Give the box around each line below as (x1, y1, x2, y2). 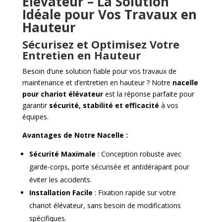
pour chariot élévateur (22, 89, 103, 99)
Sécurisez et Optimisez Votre (22, 37, 179, 52)
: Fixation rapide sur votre (92, 188, 176, 198)
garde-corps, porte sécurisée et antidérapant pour (29, 162, 189, 172)
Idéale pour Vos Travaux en (22, 5, 197, 24)
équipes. (22, 112, 49, 122)
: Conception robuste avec (95, 149, 181, 159)
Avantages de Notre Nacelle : (22, 130, 128, 140)
